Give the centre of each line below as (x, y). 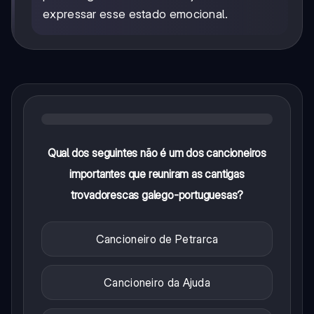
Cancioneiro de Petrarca (157, 239)
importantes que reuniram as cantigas (157, 174)
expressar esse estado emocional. (136, 14)
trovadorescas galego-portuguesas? (157, 195)
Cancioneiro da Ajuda (157, 283)
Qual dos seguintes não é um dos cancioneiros (157, 153)
